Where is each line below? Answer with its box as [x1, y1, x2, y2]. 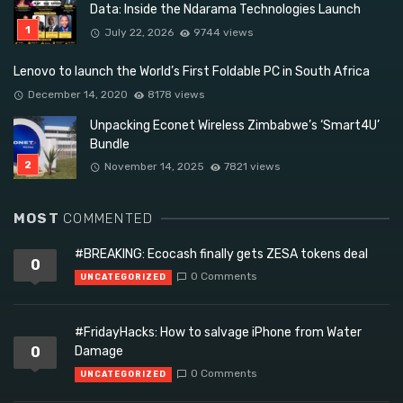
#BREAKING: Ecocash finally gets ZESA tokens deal [75, 246, 368, 262]
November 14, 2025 [103, 160, 204, 174]
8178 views [148, 87, 205, 101]
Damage [75, 343, 123, 359]
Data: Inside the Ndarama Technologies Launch [90, 2, 361, 18]
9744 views [193, 25, 254, 39]
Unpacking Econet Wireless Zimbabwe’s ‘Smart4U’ [90, 117, 380, 133]
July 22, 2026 [103, 25, 174, 39]
